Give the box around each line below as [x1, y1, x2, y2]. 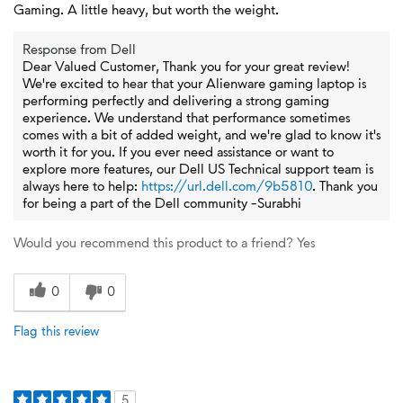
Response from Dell [22, 39, 136, 58]
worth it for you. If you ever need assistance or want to [22, 141, 334, 161]
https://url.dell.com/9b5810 [141, 175, 312, 195]
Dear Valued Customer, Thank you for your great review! [22, 56, 350, 76]
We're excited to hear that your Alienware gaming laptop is [22, 73, 366, 93]
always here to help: [22, 175, 141, 195]
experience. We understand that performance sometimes [22, 107, 350, 127]
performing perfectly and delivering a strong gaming [22, 90, 329, 110]
